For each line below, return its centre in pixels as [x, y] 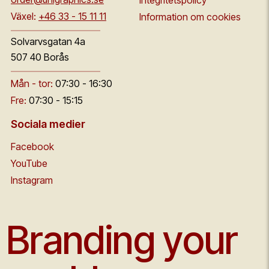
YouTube [29, 163]
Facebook [32, 147]
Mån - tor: [32, 83]
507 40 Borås [40, 57]
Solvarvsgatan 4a [48, 41]
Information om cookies [190, 17]
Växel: [23, 16]
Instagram [32, 180]
